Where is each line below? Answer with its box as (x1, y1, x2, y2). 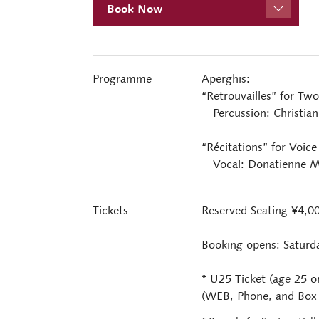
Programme (93, 71, 152, 85)
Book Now (107, 1, 162, 16)
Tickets (93, 203, 128, 217)
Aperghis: (201, 71, 250, 85)
